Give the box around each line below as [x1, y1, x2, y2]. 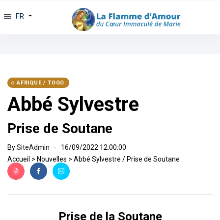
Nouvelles [37, 155, 67, 163]
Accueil [7, 155, 30, 163]
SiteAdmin [17, 143, 50, 151]
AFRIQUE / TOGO [17, 80, 65, 86]
